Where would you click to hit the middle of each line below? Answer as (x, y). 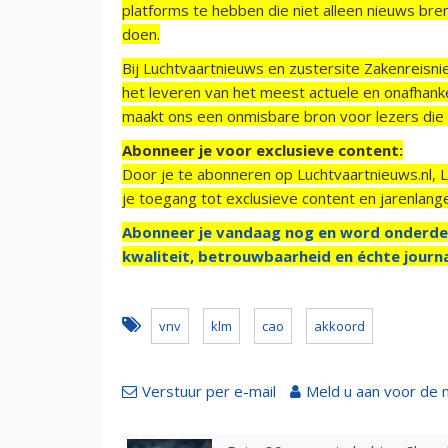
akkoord (339, 325)
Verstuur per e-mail (209, 390)
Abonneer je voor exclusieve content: (262, 149)
